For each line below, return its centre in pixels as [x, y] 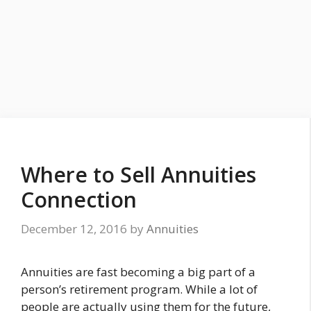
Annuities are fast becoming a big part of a [138, 271]
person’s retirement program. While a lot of [139, 289]
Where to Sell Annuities [138, 175]
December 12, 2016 [74, 228]
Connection [79, 200]
